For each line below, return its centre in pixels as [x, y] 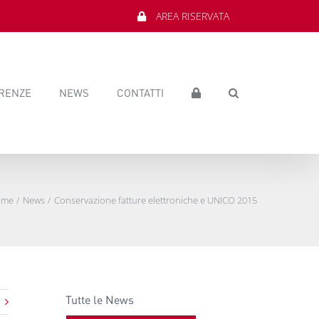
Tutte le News [99, 299]
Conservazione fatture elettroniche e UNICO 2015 [156, 200]
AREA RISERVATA [193, 16]
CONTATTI [141, 92]
